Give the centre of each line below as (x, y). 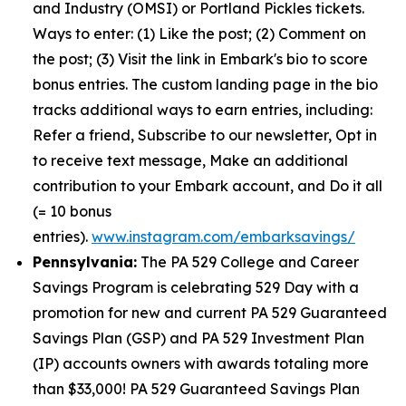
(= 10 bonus (72, 211)
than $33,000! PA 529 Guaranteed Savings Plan (196, 389)
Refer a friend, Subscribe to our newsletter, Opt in (205, 135)
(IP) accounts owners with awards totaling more (201, 363)
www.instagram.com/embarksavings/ (223, 237)
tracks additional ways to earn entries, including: (203, 110)
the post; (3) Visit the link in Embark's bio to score (200, 59)
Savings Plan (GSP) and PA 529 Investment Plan (198, 338)
